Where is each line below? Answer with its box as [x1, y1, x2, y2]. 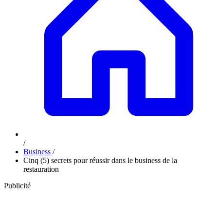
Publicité [4, 182, 31, 190]
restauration [23, 165, 59, 173]
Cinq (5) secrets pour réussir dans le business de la [23, 156, 177, 164]
